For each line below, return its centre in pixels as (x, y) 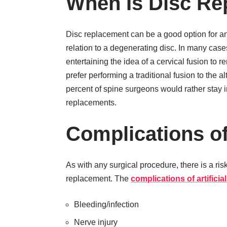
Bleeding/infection (106, 204)
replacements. (91, 103)
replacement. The (98, 179)
